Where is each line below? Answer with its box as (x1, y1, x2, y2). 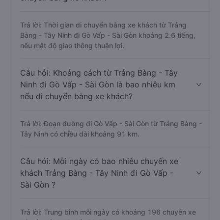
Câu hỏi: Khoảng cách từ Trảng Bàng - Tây (20, 68, 178, 78)
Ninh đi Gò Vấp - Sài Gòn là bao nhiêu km (20, 80, 175, 89)
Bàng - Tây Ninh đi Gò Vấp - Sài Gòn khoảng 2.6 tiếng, (20, 31, 195, 39)
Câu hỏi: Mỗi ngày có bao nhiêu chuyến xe (20, 156, 178, 166)
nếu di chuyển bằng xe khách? (20, 91, 133, 101)
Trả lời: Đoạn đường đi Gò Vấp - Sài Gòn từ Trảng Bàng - (20, 119, 202, 128)
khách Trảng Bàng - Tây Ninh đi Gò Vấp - (20, 168, 173, 178)
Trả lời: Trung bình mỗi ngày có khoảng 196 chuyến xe (20, 208, 196, 216)
